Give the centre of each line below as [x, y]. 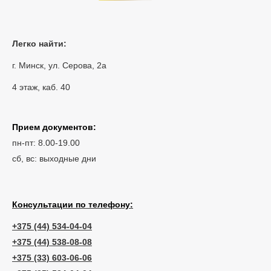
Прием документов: [54, 127]
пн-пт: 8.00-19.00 [46, 142]
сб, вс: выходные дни [54, 158]
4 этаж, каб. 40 [41, 87]
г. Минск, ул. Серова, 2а [59, 65]
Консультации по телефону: [73, 204]
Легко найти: [39, 43]
